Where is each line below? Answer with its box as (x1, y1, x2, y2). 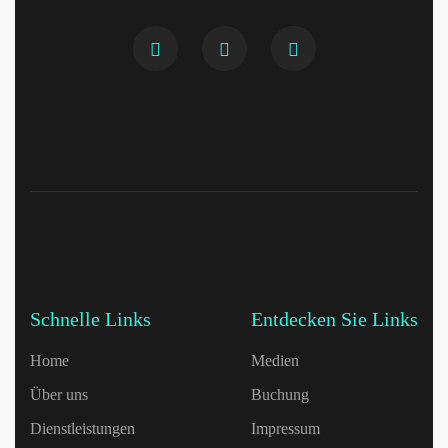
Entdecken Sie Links (251, 308, 418, 330)
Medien (251, 352, 299, 369)
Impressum (251, 420, 320, 437)
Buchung (251, 386, 309, 403)
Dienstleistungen (30, 420, 135, 437)
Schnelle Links (30, 308, 151, 330)
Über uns (30, 386, 88, 403)
